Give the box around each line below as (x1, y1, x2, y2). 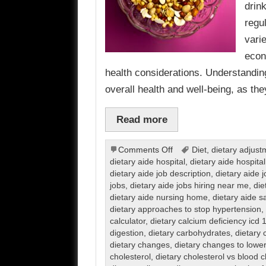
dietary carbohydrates (148, 229, 230, 238)
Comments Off (118, 145, 173, 155)
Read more (116, 113, 167, 126)
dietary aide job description (109, 169, 211, 179)
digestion (109, 229, 144, 238)
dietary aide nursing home (109, 193, 208, 202)
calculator (109, 217, 145, 226)
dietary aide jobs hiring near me (129, 181, 249, 191)
